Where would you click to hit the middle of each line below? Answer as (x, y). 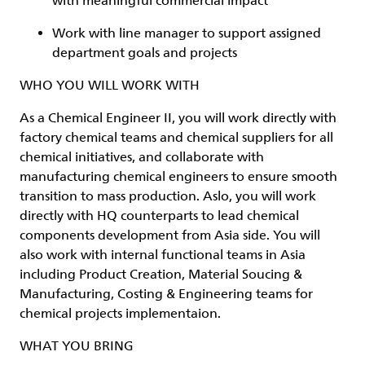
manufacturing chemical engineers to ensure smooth (178, 177)
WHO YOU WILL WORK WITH (110, 86)
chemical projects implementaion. (120, 314)
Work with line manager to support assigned (187, 33)
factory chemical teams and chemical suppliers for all (176, 138)
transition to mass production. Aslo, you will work (168, 196)
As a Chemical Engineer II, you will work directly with (178, 118)
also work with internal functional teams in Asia (163, 255)
